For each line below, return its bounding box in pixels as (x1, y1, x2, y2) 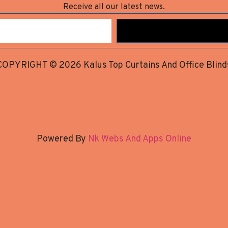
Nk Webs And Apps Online (86, 133, 191, 146)
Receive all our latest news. (63, 2, 165, 13)
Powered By (37, 133, 86, 146)
